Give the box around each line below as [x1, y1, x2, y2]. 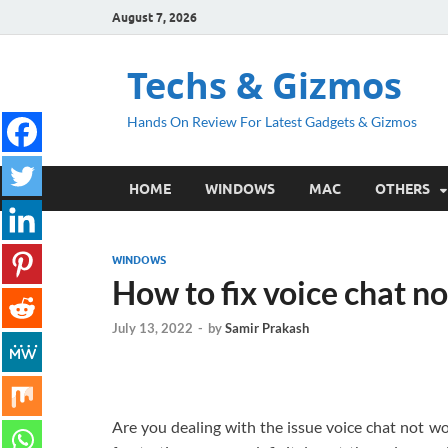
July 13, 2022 [112, 320, 193, 337]
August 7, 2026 [112, 9, 197, 25]
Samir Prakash [225, 320, 309, 337]
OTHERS [375, 180, 430, 197]
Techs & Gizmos [127, 61, 402, 110]
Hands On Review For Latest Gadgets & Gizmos [127, 113, 417, 130]
